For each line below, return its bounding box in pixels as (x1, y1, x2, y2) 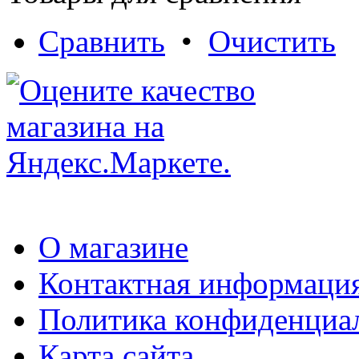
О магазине (38, 229, 188, 264)
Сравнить (38, 23, 165, 58)
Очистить (208, 23, 336, 58)
